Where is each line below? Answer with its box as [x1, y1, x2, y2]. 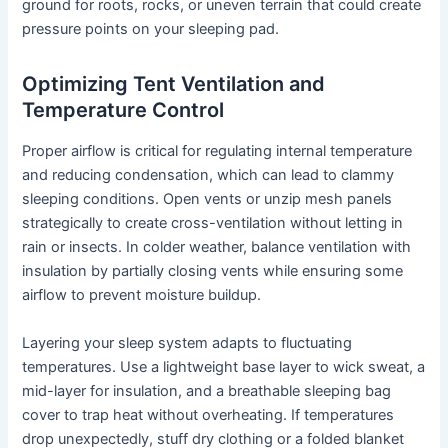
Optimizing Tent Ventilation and [22, 72, 326, 97]
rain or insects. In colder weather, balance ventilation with [22, 238, 412, 257]
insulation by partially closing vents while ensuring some [22, 262, 404, 281]
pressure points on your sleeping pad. [22, 20, 280, 39]
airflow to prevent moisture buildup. [22, 286, 262, 305]
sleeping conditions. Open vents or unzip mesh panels [22, 190, 393, 209]
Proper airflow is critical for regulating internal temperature [22, 142, 413, 161]
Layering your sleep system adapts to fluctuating [22, 333, 353, 352]
